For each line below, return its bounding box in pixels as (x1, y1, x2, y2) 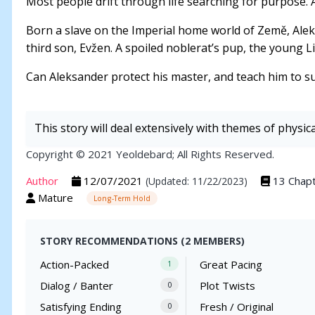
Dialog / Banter (40, 278, 113, 293)
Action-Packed (40, 257, 109, 272)
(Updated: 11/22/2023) (146, 174, 247, 188)
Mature (38, 190, 73, 205)
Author (26, 173, 58, 188)
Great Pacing (200, 257, 263, 272)
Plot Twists (200, 278, 256, 293)
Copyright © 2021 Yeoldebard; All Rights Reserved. (26, 147, 274, 161)
